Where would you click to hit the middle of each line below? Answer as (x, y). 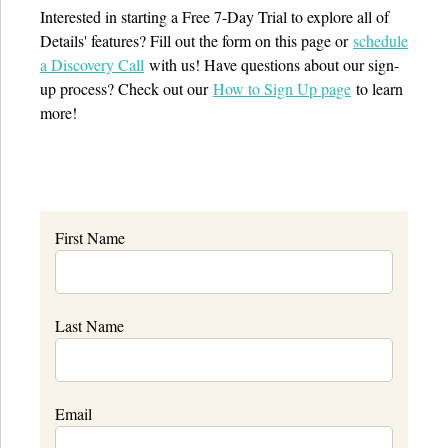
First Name (90, 238)
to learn (377, 89)
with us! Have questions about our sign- (271, 65)
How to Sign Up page (282, 89)
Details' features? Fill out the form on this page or (196, 41)
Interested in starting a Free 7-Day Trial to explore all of (214, 17)
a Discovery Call (92, 65)
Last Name (89, 326)
